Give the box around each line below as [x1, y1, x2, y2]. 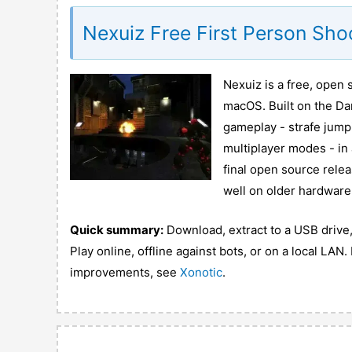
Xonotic [179, 264, 222, 280]
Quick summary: [69, 222, 163, 237]
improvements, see [69, 264, 180, 280]
